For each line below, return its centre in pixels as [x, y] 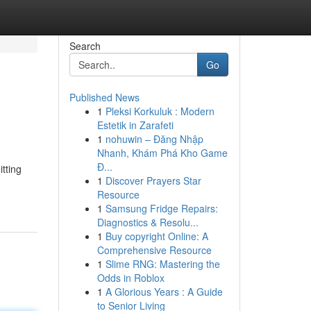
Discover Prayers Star [153, 180]
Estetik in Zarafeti [135, 125]
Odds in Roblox [131, 278]
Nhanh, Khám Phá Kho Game [162, 153]
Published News [104, 97]
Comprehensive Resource [154, 250]
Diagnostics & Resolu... [148, 222]
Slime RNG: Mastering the [162, 264]
